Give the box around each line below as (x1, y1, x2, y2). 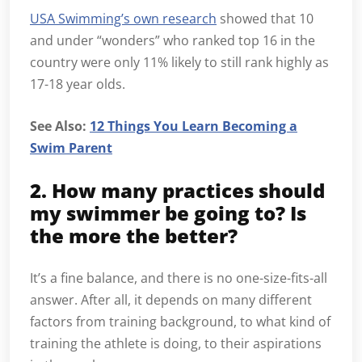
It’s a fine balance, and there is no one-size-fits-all (30, 269, 327, 288)
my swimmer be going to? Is (30, 200, 306, 227)
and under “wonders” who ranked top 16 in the (30, 32, 315, 50)
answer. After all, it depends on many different (30, 291, 312, 309)
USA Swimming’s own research (30, 10, 217, 28)
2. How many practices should (30, 177, 325, 204)
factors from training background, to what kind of (30, 313, 330, 331)
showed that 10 (217, 10, 314, 28)
